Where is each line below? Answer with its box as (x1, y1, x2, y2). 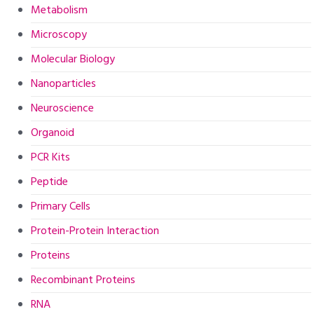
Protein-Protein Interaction (31, 222, 160, 241)
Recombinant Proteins (31, 271, 136, 290)
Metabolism (31, 1, 88, 20)
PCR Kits (31, 149, 71, 168)
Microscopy (31, 26, 88, 45)
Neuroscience (31, 100, 95, 118)
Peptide (31, 173, 69, 192)
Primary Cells (31, 198, 91, 217)
